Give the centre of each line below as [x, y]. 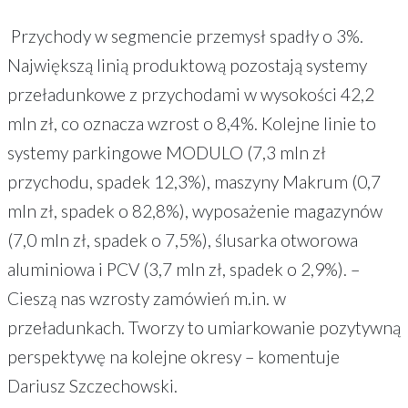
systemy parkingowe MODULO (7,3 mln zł [167, 152]
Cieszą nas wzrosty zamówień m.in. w [147, 298]
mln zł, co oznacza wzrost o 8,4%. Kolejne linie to [192, 123]
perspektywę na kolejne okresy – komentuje [173, 356]
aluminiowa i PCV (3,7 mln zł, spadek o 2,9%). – [184, 269]
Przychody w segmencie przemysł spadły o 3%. [185, 36]
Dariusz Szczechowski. [92, 385]
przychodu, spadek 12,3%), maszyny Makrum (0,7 [194, 181]
